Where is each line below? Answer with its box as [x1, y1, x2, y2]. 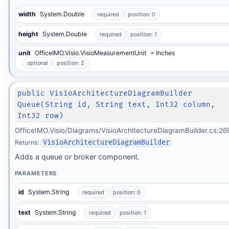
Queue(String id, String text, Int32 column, [17, 100, 216, 109]
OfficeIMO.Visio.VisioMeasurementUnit [35, 49, 147, 57]
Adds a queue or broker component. [14, 152, 140, 161]
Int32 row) [17, 111, 64, 121]
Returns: [14, 139, 40, 147]
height [18, 30, 39, 38]
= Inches [150, 49, 175, 57]
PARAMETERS [14, 169, 57, 177]
